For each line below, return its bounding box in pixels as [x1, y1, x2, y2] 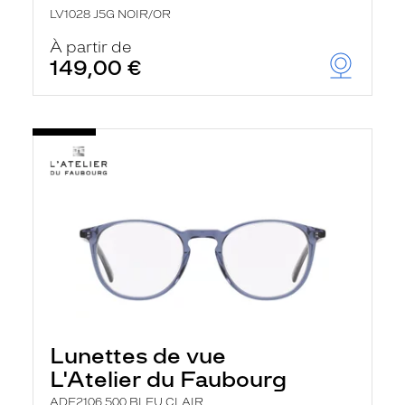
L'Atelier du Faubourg [50, 366, 287, 392]
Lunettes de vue [50, 343, 226, 369]
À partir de [50, 38, 132, 56]
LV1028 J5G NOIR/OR [50, 8, 171, 21]
